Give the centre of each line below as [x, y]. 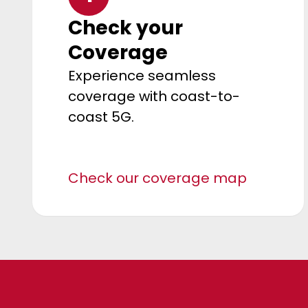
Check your [125, 27]
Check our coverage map [157, 178]
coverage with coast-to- [154, 96]
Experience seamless [142, 75]
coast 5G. [101, 117]
